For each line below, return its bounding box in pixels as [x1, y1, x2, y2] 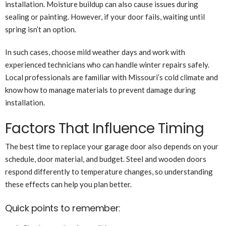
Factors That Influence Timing [5, 119, 204, 139]
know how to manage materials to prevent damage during [5, 85, 196, 95]
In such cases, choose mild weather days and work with [5, 47, 185, 57]
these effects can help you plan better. [5, 180, 132, 189]
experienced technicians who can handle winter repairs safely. [5, 60, 209, 70]
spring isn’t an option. [5, 25, 76, 34]
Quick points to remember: [5, 202, 121, 215]
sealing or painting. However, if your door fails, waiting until [5, 12, 205, 22]
